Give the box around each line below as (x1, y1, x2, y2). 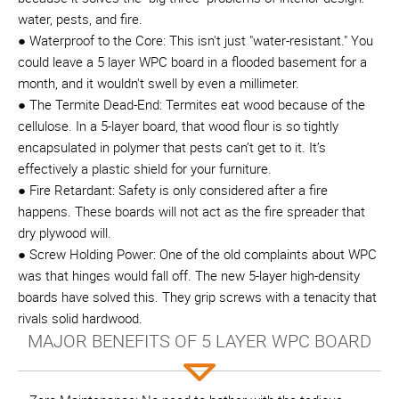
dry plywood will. (18, 223, 111, 241)
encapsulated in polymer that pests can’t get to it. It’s (18, 137, 326, 156)
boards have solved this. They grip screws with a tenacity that (18, 287, 377, 305)
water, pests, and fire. (18, 9, 142, 28)
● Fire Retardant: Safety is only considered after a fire (18, 180, 328, 199)
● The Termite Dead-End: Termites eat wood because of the (18, 94, 365, 113)
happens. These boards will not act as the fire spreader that (18, 201, 365, 220)
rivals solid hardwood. (18, 308, 142, 327)
